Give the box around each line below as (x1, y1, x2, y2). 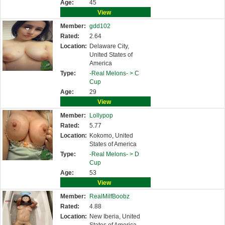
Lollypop (89, 112, 113, 119)
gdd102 (89, 23, 110, 30)
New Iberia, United (89, 213, 140, 220)
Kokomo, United (89, 132, 133, 139)
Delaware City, (89, 43, 129, 50)
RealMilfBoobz (89, 193, 130, 200)
